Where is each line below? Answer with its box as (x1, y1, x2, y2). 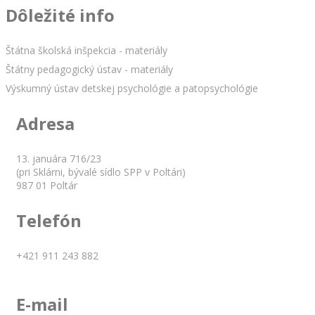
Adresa (16, 111, 75, 135)
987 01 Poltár (16, 178, 77, 192)
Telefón (16, 208, 82, 232)
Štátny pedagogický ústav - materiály (6, 62, 173, 76)
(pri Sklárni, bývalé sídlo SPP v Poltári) (16, 165, 186, 179)
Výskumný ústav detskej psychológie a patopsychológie (6, 81, 258, 95)
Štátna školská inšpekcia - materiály (6, 43, 167, 57)
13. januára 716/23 (16, 151, 101, 165)
